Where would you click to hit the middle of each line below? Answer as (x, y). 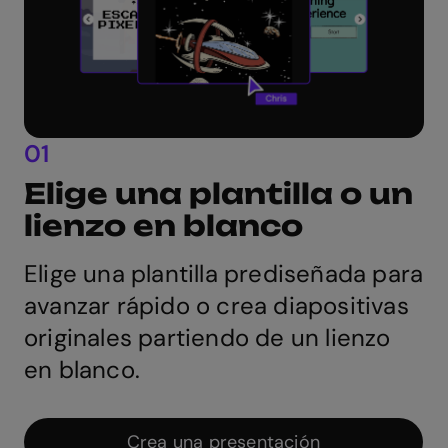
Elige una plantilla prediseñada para (224, 274)
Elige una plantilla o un (218, 194)
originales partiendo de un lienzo (207, 338)
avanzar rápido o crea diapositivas (216, 306)
